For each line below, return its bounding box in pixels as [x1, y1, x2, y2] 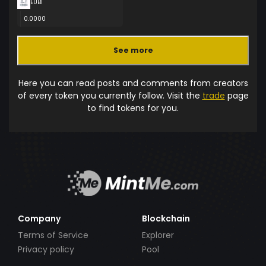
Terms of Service [18, 229, 88, 241]
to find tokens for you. [87, 102, 179, 114]
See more [113, 45, 153, 56]
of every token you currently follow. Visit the [17, 89, 202, 102]
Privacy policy [18, 243, 74, 255]
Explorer [142, 229, 174, 241]
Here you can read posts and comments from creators [18, 77, 248, 89]
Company [18, 212, 61, 224]
